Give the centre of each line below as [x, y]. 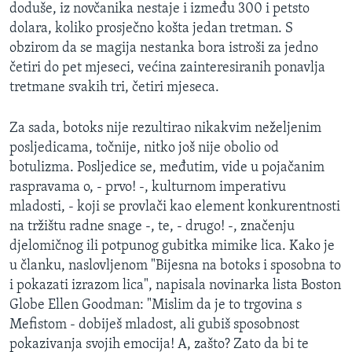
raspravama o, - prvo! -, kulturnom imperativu [148, 187]
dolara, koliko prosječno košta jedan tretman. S [151, 28]
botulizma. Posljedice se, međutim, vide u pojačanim [167, 167]
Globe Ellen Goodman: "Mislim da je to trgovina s [156, 305]
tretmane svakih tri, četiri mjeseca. [114, 87]
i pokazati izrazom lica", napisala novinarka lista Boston [175, 285]
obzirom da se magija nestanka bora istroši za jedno [164, 48]
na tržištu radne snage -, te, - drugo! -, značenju [152, 226]
